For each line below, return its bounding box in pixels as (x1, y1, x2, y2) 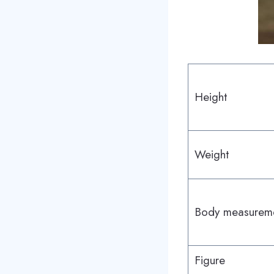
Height (194, 88, 231, 105)
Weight (194, 146, 232, 163)
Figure (194, 251, 229, 268)
